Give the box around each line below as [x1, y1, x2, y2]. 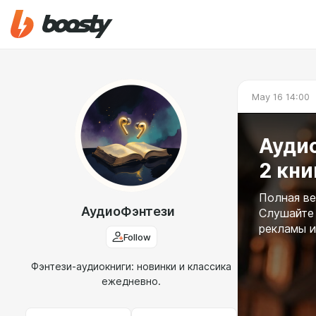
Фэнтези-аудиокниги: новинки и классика [31, 261, 231, 272]
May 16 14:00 [252, 90, 310, 102]
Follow [123, 231, 151, 243]
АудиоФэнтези [80, 204, 175, 219]
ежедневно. [102, 276, 161, 287]
